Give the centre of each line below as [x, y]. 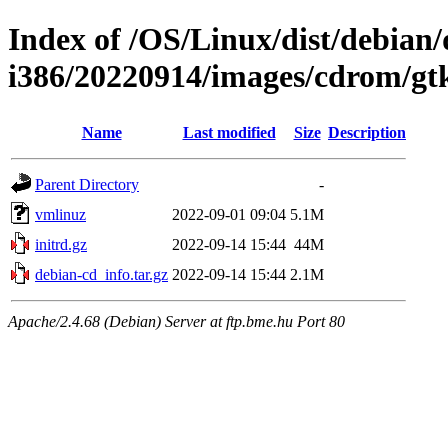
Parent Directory [87, 184]
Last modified [229, 132]
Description [367, 132]
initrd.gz [61, 244]
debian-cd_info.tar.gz [101, 274]
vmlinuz [60, 214]
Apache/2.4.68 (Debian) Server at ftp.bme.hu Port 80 [176, 321]
